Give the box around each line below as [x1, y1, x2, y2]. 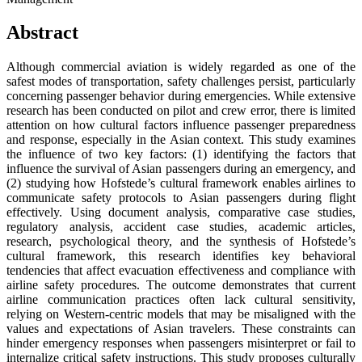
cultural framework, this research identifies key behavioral [6, 249, 356, 263]
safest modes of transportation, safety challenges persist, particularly [6, 74, 356, 89]
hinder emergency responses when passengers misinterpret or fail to [6, 336, 356, 351]
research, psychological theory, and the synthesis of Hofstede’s [6, 234, 356, 249]
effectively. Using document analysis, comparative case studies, [6, 205, 356, 220]
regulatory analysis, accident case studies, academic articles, [6, 220, 356, 234]
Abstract [6, 22, 78, 44]
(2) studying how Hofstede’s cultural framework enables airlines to [6, 176, 356, 191]
